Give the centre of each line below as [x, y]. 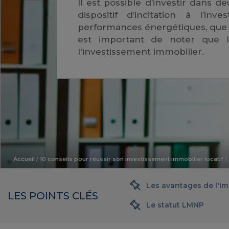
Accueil [24, 159]
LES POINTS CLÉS [53, 196]
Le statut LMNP [175, 205]
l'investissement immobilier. [141, 52]
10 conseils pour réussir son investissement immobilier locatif [132, 159]
